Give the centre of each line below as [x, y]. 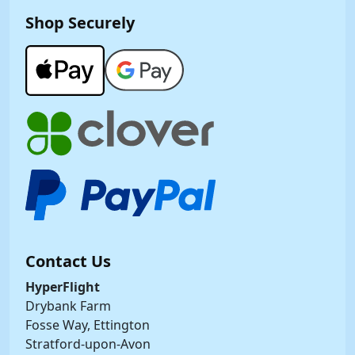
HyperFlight [63, 286]
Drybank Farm [68, 305]
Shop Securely [80, 22]
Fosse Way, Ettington [88, 324]
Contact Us [68, 261]
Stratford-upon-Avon [88, 344]
